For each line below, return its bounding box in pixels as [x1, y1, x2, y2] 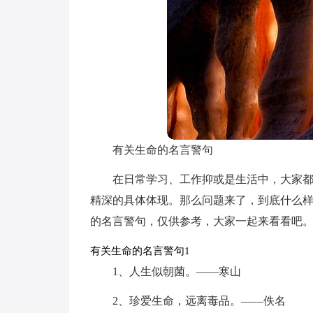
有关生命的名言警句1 [89, 245, 190, 256]
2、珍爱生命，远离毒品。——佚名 [112, 295, 286, 307]
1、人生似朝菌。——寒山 [112, 265, 241, 277]
